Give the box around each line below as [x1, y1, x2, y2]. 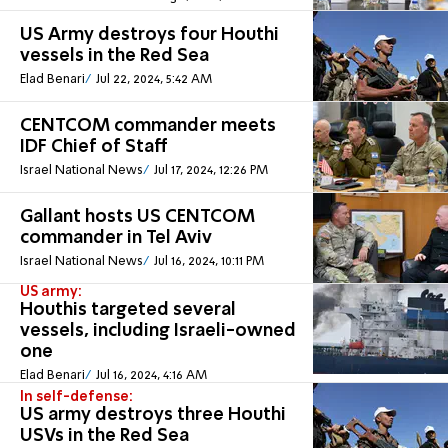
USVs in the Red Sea [20, 427, 189, 446]
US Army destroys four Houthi [20, 26, 279, 45]
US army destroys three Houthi [20, 406, 286, 425]
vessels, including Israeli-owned [20, 321, 296, 340]
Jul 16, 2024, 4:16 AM [95, 369, 207, 383]
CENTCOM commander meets [20, 117, 276, 136]
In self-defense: [20, 390, 133, 405]
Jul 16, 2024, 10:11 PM [153, 255, 264, 269]
